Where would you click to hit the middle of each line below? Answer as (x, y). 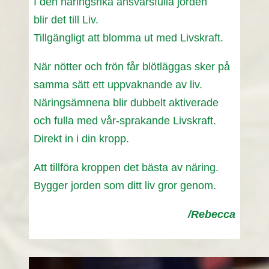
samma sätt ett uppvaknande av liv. (118, 85)
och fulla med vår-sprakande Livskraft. (125, 121)
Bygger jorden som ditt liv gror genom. (125, 186)
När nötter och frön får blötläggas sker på (132, 67)
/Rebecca (212, 215)
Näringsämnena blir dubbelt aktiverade (126, 103)
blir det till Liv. (66, 20)
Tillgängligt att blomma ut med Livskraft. (128, 38)
